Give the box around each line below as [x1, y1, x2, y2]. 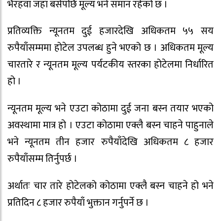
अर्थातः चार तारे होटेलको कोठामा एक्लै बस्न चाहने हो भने [7, 177, 214, 194]
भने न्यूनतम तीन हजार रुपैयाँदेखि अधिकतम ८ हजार [7, 134, 214, 151]
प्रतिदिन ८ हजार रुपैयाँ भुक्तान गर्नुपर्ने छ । [7, 194, 149, 211]
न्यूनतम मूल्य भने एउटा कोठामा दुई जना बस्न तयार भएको [7, 100, 214, 117]
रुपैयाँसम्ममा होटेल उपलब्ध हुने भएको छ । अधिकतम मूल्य [7, 39, 214, 57]
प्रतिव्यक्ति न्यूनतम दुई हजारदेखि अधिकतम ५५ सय [7, 23, 214, 40]
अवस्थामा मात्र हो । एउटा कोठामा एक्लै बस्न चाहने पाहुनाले [7, 117, 214, 134]
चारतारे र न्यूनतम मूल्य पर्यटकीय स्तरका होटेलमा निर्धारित [7, 56, 214, 74]
